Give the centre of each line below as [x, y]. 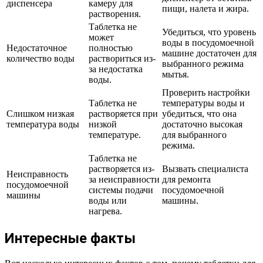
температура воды [43, 124]
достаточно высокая [202, 124]
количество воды [41, 59]
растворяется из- [122, 169]
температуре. [115, 135]
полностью [111, 48]
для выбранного [194, 135]
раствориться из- [122, 59]
